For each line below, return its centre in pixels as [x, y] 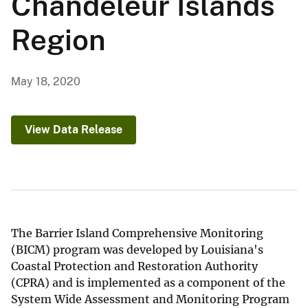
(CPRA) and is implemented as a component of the [148, 283]
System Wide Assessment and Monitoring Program [150, 299]
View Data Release [74, 130]
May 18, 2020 [46, 82]
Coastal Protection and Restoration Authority [134, 266]
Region [58, 40]
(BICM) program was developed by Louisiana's [137, 250]
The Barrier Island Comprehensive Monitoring [137, 233]
